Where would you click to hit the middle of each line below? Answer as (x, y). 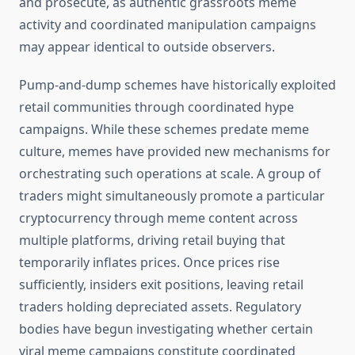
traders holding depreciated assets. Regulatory (160, 307)
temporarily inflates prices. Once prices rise (149, 263)
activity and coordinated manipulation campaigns (168, 25)
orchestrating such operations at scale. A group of (170, 174)
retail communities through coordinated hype (157, 107)
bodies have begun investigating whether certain (166, 329)
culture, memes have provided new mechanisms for (175, 152)
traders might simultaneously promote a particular (172, 196)
